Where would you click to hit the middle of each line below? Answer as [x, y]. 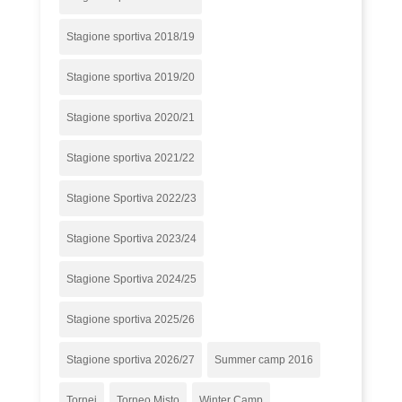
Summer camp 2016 [264, 359]
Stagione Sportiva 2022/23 [132, 198]
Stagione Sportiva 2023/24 [132, 238]
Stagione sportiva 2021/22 [131, 157]
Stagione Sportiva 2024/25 [132, 279]
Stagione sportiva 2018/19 [131, 36]
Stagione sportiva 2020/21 [131, 117]
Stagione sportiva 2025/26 [131, 319]
